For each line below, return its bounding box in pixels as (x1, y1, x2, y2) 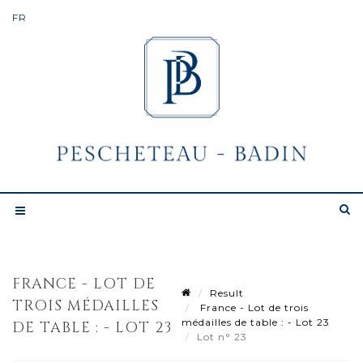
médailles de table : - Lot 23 (181, 315, 330, 328)
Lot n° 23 (197, 330, 250, 343)
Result (210, 286, 244, 299)
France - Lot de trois (197, 301, 309, 314)
